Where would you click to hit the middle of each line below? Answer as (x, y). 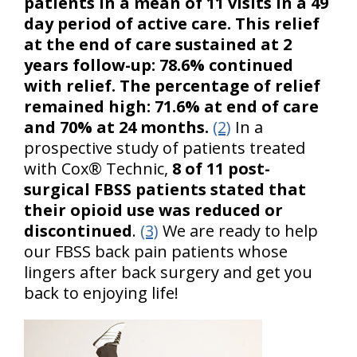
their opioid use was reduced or (153, 210)
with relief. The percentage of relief (172, 86)
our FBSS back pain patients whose (156, 251)
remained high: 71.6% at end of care (171, 106)
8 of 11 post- (221, 169)
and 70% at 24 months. (116, 127)
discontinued (78, 231)
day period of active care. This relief (172, 24)
